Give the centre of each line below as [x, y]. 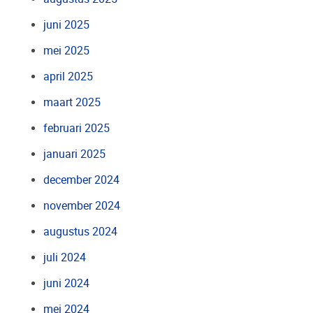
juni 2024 [67, 284]
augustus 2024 [81, 232]
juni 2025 [67, 25]
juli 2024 [65, 258]
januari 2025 [75, 154]
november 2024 [82, 206]
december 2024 [82, 180]
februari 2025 [77, 129]
